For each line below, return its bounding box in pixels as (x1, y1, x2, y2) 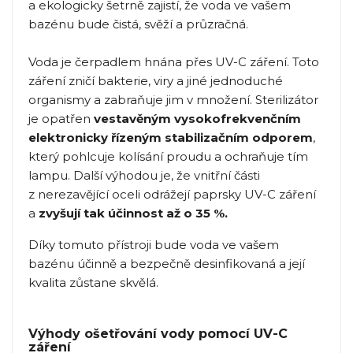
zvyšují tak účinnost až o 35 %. (39, 206, 228, 221)
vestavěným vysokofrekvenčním (94, 111, 301, 127)
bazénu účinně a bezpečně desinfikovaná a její (28, 256, 305, 272)
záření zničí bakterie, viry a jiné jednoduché (28, 73, 283, 89)
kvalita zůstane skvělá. (28, 275, 158, 291)
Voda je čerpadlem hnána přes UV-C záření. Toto (28, 54, 319, 70)
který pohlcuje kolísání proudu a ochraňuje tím (28, 149, 308, 165)
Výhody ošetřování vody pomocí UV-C (28, 326, 288, 342)
